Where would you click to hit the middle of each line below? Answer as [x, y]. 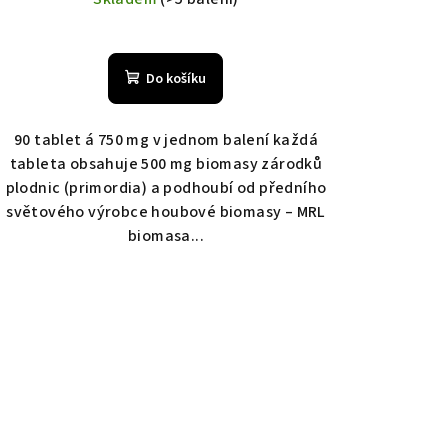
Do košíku [176, 79]
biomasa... [165, 236]
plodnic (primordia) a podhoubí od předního [166, 188]
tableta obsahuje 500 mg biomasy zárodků [166, 164]
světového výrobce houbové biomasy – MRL [166, 212]
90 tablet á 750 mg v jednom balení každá [165, 140]
